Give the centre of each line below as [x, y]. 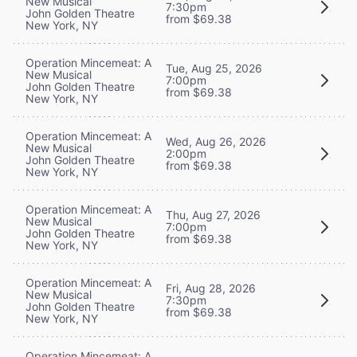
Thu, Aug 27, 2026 [213, 215]
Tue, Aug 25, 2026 [214, 69]
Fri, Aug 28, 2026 [211, 288]
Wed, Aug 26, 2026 [216, 142]
